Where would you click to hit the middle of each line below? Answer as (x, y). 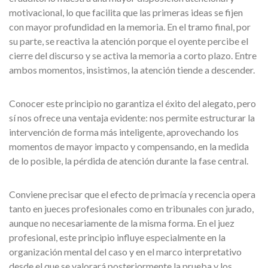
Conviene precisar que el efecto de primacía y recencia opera (132, 194)
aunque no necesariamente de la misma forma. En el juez (122, 223)
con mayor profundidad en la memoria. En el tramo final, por (130, 27)
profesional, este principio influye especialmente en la (117, 237)
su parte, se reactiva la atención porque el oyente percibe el (129, 41)
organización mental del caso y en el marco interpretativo (125, 252)
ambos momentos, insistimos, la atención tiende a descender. (132, 70)
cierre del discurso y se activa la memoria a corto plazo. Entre (133, 55)
